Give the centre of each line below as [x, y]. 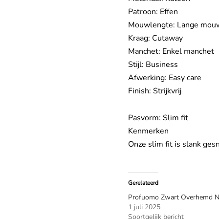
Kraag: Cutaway [155, 38]
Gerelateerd [143, 183]
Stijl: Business [153, 64]
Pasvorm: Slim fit [158, 118]
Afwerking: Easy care [165, 77]
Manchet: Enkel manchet [171, 51]
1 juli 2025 [144, 207]
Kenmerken [148, 131]
